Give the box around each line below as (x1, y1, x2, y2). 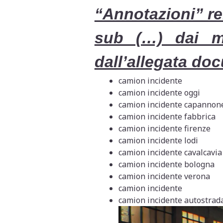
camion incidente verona (118, 170, 210, 182)
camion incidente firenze (118, 122, 211, 134)
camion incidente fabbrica (118, 111, 216, 122)
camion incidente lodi (118, 134, 198, 146)
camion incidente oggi (118, 87, 200, 98)
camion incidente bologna (118, 158, 215, 170)
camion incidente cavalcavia (118, 146, 222, 158)
